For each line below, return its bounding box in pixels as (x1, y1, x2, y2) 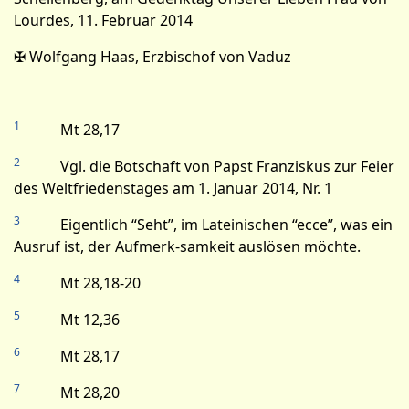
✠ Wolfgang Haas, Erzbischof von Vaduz (14, 47, 291, 67)
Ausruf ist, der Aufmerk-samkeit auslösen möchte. (14, 236, 361, 257)
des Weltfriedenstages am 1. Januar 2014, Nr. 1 (14, 178, 332, 198)
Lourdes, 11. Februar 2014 (14, 10, 193, 30)
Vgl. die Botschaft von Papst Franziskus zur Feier (20, 156, 394, 176)
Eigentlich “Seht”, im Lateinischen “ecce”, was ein (20, 215, 393, 235)
